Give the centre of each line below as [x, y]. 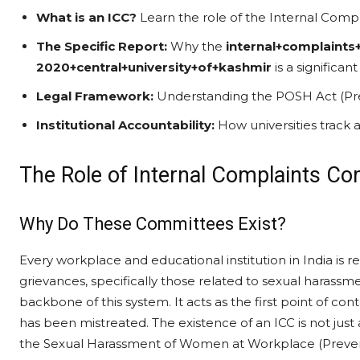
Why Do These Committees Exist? [153, 224]
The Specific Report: [102, 46]
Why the [196, 46]
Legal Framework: [95, 96]
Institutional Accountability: [125, 125]
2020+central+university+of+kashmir [154, 67]
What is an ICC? [86, 17]
